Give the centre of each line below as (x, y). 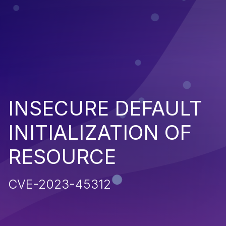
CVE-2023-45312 (60, 184)
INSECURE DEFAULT (105, 108)
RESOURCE (62, 156)
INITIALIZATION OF (100, 132)
